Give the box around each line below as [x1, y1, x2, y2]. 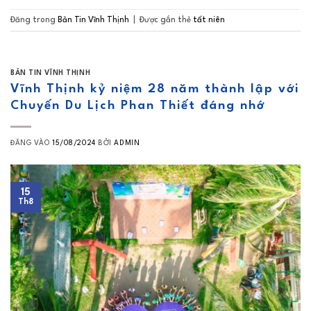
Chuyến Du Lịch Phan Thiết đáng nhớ [10, 99, 265, 112]
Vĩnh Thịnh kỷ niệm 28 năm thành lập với [10, 83, 299, 95]
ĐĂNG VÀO [10, 139, 53, 146]
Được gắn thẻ [140, 15, 193, 24]
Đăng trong [10, 15, 58, 24]
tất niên [193, 15, 225, 24]
